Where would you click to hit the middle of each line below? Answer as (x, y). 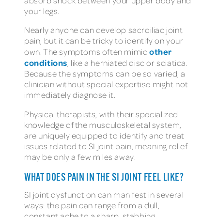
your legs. (42, 11)
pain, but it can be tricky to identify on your (104, 41)
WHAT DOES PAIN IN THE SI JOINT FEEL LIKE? (104, 178)
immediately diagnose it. (70, 95)
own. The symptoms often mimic (87, 52)
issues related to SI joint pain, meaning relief (106, 146)
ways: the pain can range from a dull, (92, 205)
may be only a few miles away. (80, 156)
